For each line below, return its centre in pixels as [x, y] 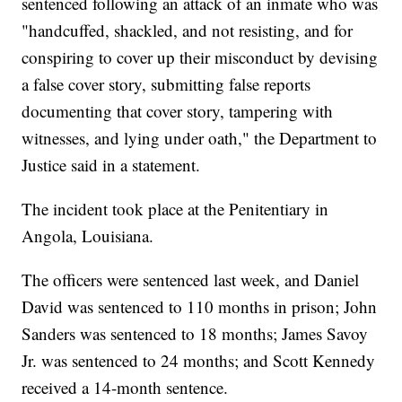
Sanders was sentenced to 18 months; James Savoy [195, 334]
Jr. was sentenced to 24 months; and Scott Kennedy [199, 361]
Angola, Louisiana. [88, 236]
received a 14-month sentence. [125, 388]
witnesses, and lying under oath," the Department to [200, 138]
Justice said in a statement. [111, 165]
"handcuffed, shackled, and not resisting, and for [188, 31]
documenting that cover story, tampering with [178, 111]
